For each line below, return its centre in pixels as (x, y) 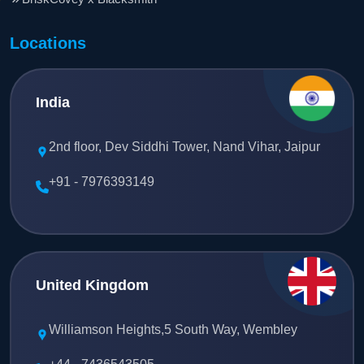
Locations (48, 43)
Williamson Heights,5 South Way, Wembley (173, 329)
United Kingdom (92, 285)
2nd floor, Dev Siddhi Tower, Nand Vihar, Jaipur (184, 146)
